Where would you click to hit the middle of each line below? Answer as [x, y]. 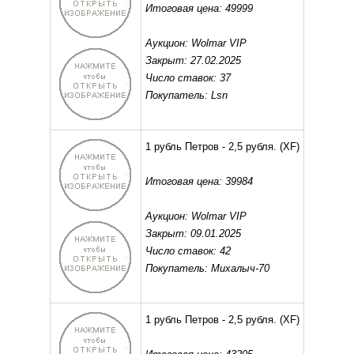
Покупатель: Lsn [186, 96]
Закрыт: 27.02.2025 [193, 61]
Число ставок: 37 [188, 78]
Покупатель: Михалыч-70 [207, 269]
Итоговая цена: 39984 [199, 182]
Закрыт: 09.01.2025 [193, 234]
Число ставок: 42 [188, 251]
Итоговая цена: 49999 [199, 9]
